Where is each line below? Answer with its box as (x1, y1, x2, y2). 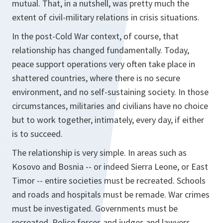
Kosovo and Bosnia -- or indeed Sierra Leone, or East (12, 161, 208, 172)
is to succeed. (12, 128, 63, 139)
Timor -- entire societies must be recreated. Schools (12, 175, 206, 186)
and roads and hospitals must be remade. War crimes (12, 189, 210, 200)
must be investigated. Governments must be (12, 203, 178, 214)
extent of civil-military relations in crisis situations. (12, 11, 200, 23)
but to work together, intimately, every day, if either (12, 114, 204, 125)
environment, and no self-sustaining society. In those (12, 86, 209, 98)
